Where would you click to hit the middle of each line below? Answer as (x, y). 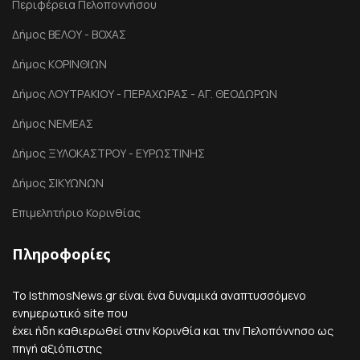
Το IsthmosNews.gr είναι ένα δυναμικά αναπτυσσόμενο (159, 295)
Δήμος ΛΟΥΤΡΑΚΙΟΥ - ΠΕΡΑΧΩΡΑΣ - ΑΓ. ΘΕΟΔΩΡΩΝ (145, 94)
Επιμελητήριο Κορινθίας (76, 213)
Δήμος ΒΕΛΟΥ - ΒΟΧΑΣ (69, 34)
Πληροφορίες (61, 254)
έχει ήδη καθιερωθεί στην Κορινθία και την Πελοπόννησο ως (173, 331)
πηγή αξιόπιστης (57, 348)
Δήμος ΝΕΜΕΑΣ (53, 123)
